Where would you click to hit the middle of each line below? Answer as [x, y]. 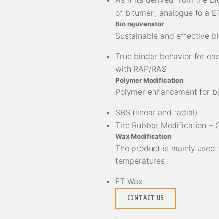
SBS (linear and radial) [156, 113]
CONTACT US [146, 198]
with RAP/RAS [141, 69]
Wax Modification [143, 137]
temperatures [140, 161]
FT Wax [129, 182]
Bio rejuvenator [140, 24]
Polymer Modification [149, 80]
